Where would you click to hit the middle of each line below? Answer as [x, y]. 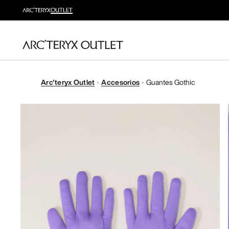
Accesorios [121, 82]
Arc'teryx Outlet [68, 82]
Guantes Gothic [171, 82]
